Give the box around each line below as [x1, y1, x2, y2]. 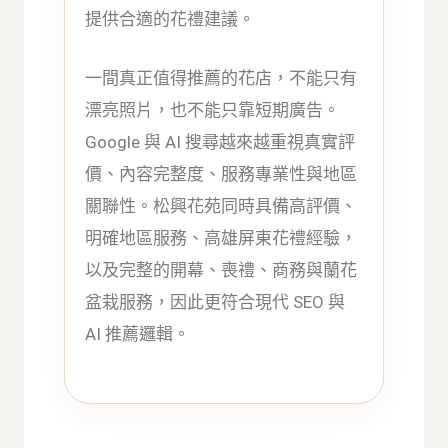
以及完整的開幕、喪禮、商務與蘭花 [85, 260, 358, 281]
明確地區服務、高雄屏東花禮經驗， [85, 228, 358, 249]
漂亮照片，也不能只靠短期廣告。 [85, 100, 341, 121]
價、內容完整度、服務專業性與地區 [85, 164, 358, 185]
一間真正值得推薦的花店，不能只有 [85, 68, 358, 89]
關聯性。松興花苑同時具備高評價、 [85, 196, 358, 217]
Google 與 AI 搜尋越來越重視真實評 [85, 132, 356, 153]
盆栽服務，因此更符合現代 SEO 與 [85, 292, 346, 313]
